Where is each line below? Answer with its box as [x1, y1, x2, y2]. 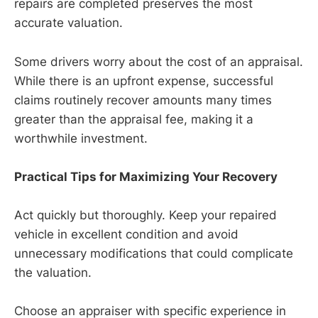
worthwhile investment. [14, 131, 148, 146]
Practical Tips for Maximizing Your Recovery [14, 169, 278, 184]
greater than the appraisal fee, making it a [14, 111, 253, 126]
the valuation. [14, 265, 92, 280]
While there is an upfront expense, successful [14, 73, 273, 88]
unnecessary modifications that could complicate [14, 246, 293, 261]
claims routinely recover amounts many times [14, 92, 272, 107]
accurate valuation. [14, 16, 123, 31]
